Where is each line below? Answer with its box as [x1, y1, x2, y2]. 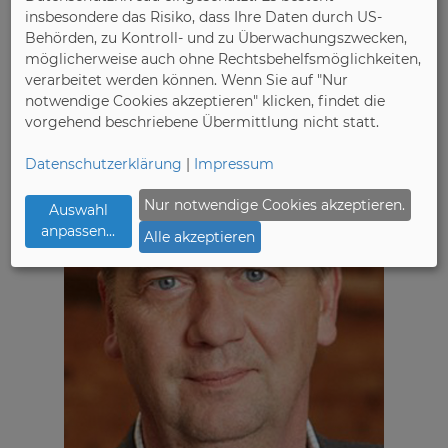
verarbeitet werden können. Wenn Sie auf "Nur [25, 71, 349, 90]
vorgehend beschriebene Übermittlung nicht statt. [25, 113, 380, 132]
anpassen [41, 222, 107, 241]
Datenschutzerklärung [25, 155, 183, 174]
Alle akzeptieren [144, 227, 256, 246]
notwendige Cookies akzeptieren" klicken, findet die [25, 92, 386, 111]
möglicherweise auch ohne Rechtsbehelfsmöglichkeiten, [25, 50, 422, 69]
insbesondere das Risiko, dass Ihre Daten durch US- [25, 8, 383, 27]
